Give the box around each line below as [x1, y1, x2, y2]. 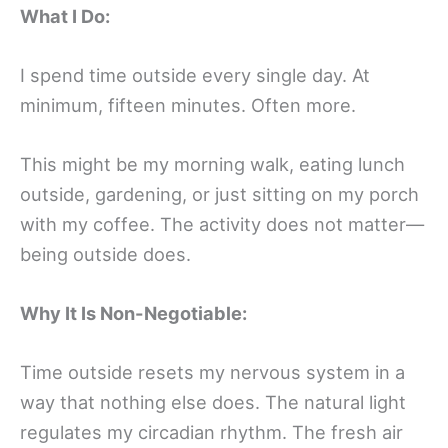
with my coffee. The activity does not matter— [20, 212, 424, 235]
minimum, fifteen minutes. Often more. [20, 93, 356, 116]
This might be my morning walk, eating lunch [20, 152, 405, 175]
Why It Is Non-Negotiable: [20, 302, 247, 325]
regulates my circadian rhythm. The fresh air [20, 421, 403, 444]
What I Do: [20, 4, 110, 27]
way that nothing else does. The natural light [20, 391, 406, 414]
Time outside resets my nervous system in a [20, 361, 405, 384]
